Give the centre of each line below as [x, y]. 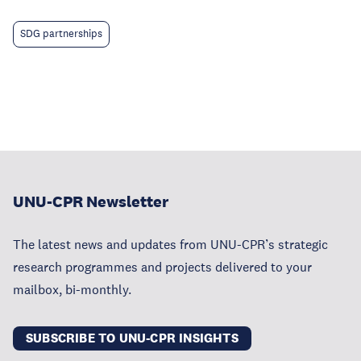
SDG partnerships [61, 34]
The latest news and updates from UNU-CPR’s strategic [170, 245]
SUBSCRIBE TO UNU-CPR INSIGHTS [132, 338]
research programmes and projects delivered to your [162, 267]
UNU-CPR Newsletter [91, 202]
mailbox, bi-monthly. [72, 290]
